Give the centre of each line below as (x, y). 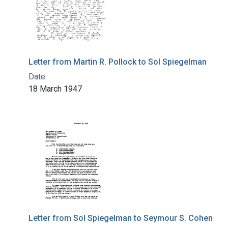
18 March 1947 (55, 89)
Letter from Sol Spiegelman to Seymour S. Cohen (121, 218)
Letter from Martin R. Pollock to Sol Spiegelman (118, 62)
